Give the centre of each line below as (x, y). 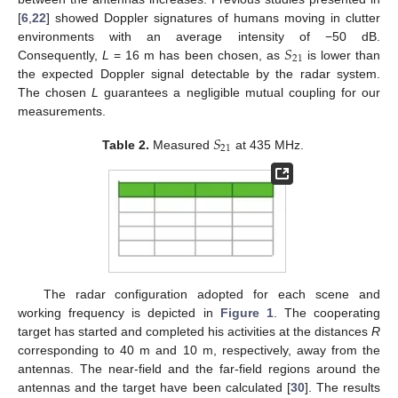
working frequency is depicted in (119, 312)
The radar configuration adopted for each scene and (211, 294)
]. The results (342, 387)
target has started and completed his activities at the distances (195, 331)
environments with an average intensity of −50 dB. (199, 36)
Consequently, (60, 55)
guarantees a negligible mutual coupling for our (240, 92)
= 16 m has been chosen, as (197, 55)
